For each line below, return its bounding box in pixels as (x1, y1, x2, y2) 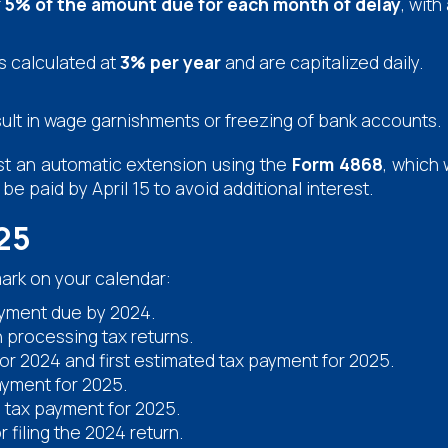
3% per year (120, 49, 222, 74)
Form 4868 (291, 151, 383, 176)
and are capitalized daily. (221, 49, 424, 74)
